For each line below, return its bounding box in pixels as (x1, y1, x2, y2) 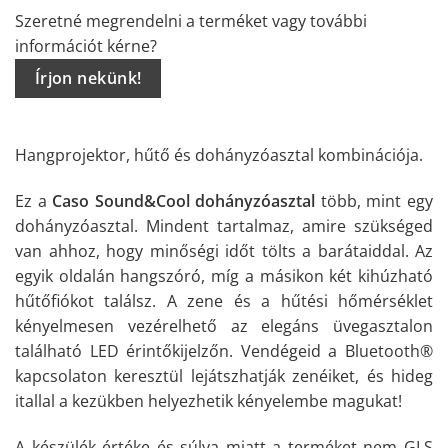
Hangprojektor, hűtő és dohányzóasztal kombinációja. (15, 144, 423, 167)
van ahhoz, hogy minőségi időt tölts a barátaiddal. (15, 240, 409, 263)
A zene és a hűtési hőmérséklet (166, 290, 434, 313)
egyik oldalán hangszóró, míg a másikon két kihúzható (15, 265, 433, 288)
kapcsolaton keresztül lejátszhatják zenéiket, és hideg (15, 365, 433, 388)
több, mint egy (315, 190, 434, 213)
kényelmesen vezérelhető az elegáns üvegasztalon (15, 315, 433, 338)
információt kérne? (15, 34, 157, 57)
